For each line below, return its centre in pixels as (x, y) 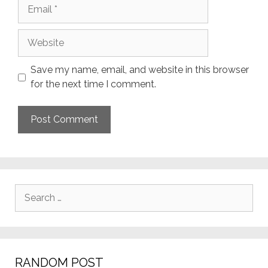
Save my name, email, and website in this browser (140, 70)
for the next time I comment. (93, 84)
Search (31, 191)
